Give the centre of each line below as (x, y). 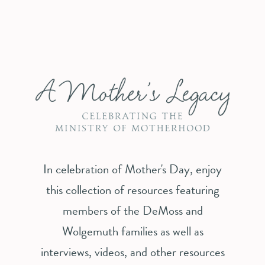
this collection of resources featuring (132, 190)
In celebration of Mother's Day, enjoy (132, 169)
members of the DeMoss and (132, 210)
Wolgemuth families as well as (132, 231)
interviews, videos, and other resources (132, 252)
